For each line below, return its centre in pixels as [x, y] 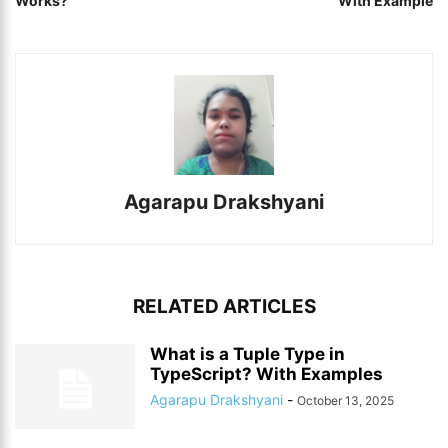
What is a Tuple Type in [247, 354]
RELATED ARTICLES [224, 306]
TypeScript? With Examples [266, 374]
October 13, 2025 [345, 400]
